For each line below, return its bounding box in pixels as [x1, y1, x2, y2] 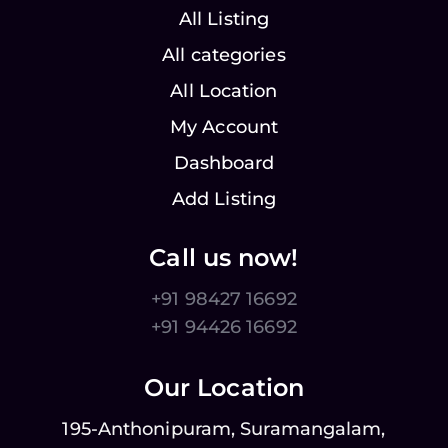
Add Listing [171, 188, 277, 211]
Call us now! [149, 243, 299, 273]
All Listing [178, 8, 270, 31]
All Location [170, 80, 278, 103]
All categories [162, 44, 286, 67]
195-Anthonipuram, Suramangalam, [62, 418, 386, 441]
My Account [170, 116, 278, 139]
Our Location [143, 373, 305, 403]
